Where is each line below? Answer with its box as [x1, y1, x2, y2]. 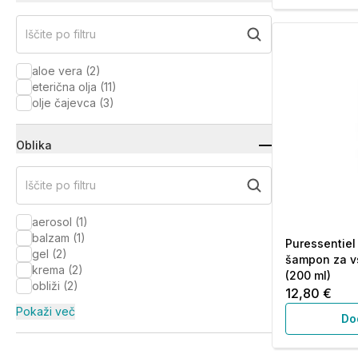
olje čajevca [32, 96, 96, 109]
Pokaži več [16, 304, 75, 318]
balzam [32, 231, 70, 245]
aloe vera [32, 64, 82, 78]
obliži [32, 279, 60, 292]
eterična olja [32, 80, 97, 93]
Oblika [16, 138, 52, 152]
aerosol [32, 215, 72, 229]
